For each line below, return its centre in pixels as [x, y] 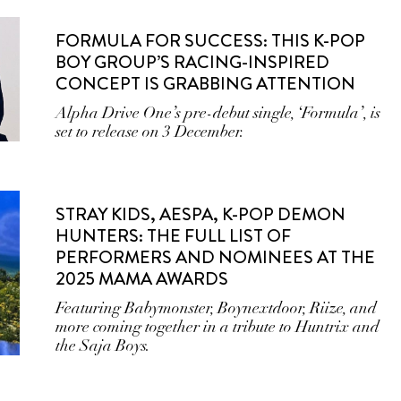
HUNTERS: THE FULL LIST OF [174, 236]
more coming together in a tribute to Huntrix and [218, 327]
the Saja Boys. [103, 346]
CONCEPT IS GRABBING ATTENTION [206, 84]
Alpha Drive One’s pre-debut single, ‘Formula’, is [218, 113]
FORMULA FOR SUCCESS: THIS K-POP [211, 41]
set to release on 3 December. [150, 132]
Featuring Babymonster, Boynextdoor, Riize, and [217, 308]
